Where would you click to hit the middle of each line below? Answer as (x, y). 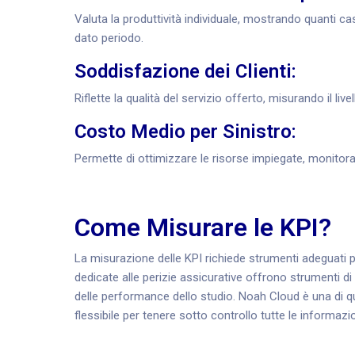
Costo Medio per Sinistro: (188, 132)
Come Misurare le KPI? (203, 227)
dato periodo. (109, 38)
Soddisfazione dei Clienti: (188, 71)
